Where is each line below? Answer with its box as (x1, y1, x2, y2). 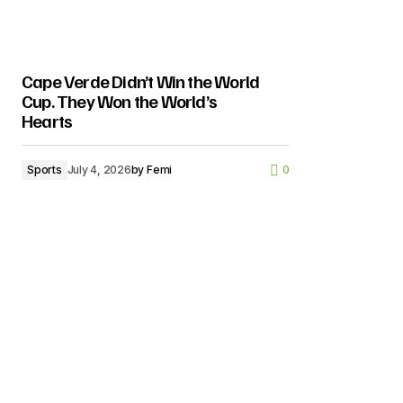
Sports (27, 163, 62, 176)
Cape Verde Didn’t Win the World (22, 69, 260, 93)
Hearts (22, 109, 73, 132)
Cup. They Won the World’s (22, 89, 217, 112)
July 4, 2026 (67, 163, 131, 176)
